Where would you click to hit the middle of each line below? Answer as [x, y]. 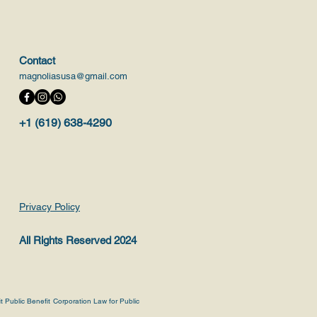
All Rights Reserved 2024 [78, 240]
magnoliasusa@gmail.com [73, 76]
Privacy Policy [50, 207]
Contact [37, 60]
